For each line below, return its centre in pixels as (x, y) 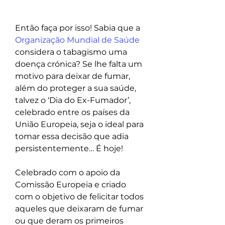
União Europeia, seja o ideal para (80, 125)
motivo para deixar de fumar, (74, 76)
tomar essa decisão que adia (73, 137)
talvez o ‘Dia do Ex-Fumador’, (74, 100)
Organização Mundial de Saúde (77, 40)
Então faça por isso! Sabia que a (79, 28)
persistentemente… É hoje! (69, 149)
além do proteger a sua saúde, (77, 88)
